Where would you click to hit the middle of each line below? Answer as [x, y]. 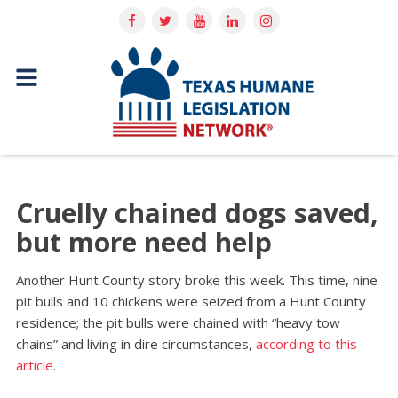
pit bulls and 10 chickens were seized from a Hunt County [191, 302]
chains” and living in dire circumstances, [135, 344]
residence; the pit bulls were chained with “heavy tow [178, 323]
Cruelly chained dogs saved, [197, 213]
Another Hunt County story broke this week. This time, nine [196, 280]
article [34, 366]
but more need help [143, 243]
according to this [306, 344]
